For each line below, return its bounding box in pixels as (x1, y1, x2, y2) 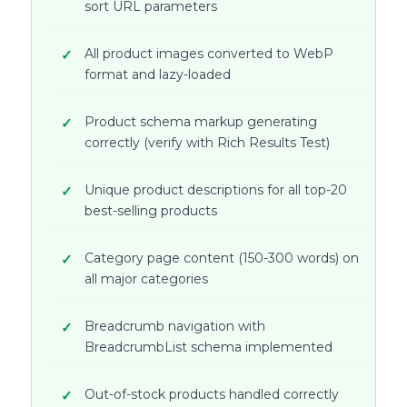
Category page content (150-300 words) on (84, 250, 359, 267)
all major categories (84, 271, 208, 288)
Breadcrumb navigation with (84, 318, 265, 335)
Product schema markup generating (84, 114, 317, 131)
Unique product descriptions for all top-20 (84, 182, 347, 199)
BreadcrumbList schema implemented (84, 339, 333, 356)
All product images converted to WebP (84, 45, 333, 63)
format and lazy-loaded (84, 66, 231, 84)
